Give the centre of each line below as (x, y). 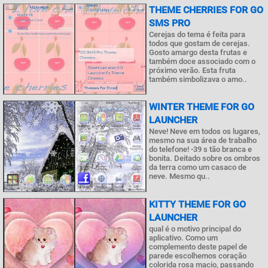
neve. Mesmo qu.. (179, 176)
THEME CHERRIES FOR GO (206, 10)
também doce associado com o (202, 61)
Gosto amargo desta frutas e (198, 52)
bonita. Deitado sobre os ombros (205, 158)
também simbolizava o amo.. (198, 79)
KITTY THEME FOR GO (197, 204)
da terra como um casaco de (198, 167)
